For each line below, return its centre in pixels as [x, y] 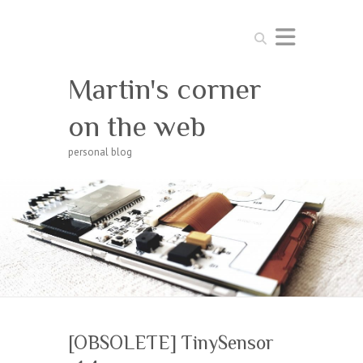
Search [265, 34]
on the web [137, 126]
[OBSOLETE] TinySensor [171, 342]
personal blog [100, 152]
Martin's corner [165, 89]
